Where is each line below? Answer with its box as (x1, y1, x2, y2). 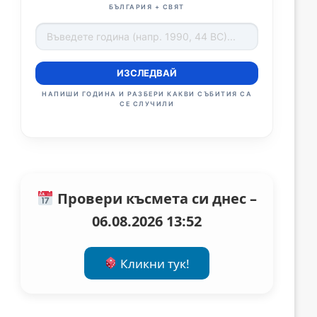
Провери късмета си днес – (53, 189, 257, 209)
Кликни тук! (117, 255, 190, 272)
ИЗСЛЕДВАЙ (117, 67, 178, 79)
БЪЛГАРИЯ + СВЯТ (109, 3, 185, 11)
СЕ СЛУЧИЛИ (120, 100, 175, 108)
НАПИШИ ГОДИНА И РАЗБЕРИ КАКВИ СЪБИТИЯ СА (42, 90, 253, 98)
